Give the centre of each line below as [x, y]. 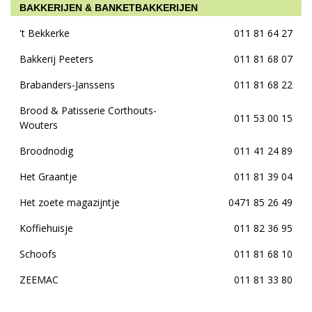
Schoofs [38, 254]
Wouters [39, 125]
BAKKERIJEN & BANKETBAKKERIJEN [109, 8]
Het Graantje [48, 177]
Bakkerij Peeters [56, 59]
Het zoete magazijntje [70, 202]
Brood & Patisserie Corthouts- [88, 110]
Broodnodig [46, 151]
